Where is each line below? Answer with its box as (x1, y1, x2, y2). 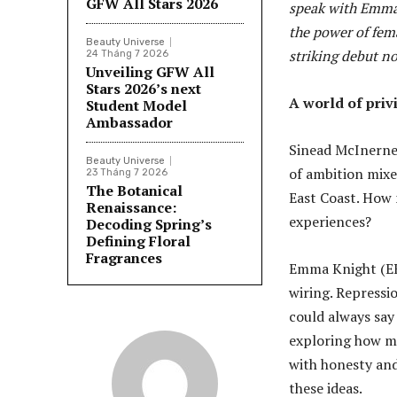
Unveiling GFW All (86, 62, 214, 82)
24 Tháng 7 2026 (86, 48, 168, 60)
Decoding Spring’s (86, 214, 212, 235)
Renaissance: (86, 198, 176, 218)
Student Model (86, 96, 187, 116)
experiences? (289, 212, 371, 232)
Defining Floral (86, 231, 191, 252)
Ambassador (86, 113, 173, 133)
